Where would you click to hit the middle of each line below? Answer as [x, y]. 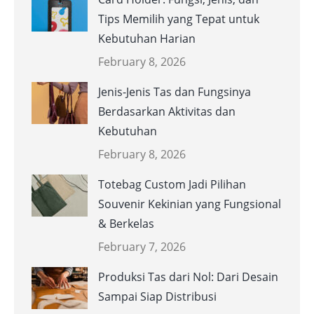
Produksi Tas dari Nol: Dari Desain [188, 277]
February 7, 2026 [142, 247]
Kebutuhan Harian [147, 39]
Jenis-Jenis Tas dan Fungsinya [175, 92]
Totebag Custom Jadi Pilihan [172, 185]
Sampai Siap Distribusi [157, 297]
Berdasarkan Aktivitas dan [167, 112]
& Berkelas [126, 224]
